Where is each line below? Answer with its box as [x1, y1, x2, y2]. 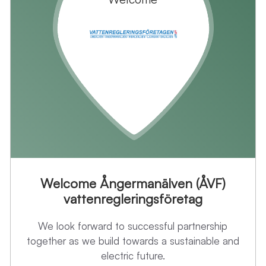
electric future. [100, 249, 165, 262]
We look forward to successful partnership [38, 220, 228, 233]
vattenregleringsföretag [63, 191, 202, 207]
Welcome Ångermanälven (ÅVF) [40, 175, 226, 192]
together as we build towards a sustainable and [26, 235, 239, 248]
